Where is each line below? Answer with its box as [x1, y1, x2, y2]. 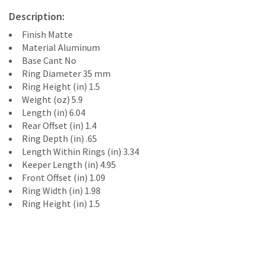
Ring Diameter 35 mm [22, 67, 111, 79]
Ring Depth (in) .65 [22, 132, 97, 144]
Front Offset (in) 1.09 [22, 172, 105, 183]
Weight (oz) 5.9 [22, 93, 83, 105]
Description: [9, 9, 64, 23]
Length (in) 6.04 [22, 106, 85, 118]
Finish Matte [22, 28, 73, 40]
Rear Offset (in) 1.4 [22, 119, 96, 131]
